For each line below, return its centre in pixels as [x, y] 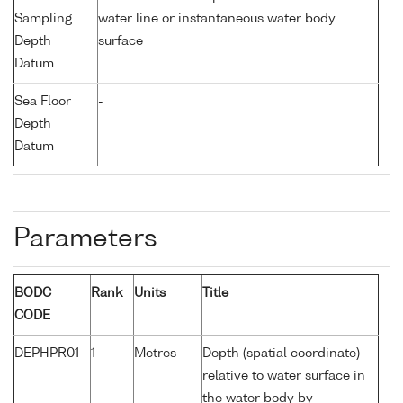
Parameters [85, 240]
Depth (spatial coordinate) [281, 354]
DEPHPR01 [47, 354]
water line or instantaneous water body [217, 19]
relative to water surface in [284, 376]
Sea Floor [43, 102]
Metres [155, 354]
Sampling [43, 19]
